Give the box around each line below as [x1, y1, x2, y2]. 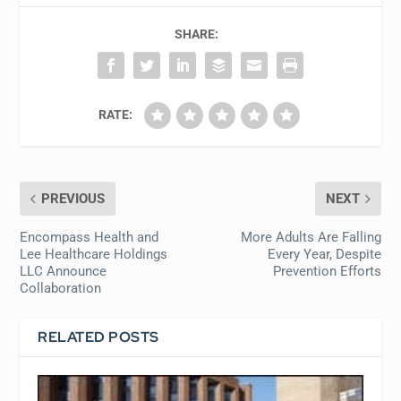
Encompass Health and [20, 228, 159, 245]
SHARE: [174, 26, 218, 41]
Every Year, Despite [267, 245, 381, 262]
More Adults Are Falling [240, 228, 381, 245]
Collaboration [20, 279, 102, 296]
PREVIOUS [41, 190, 106, 207]
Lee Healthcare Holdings [20, 245, 168, 262]
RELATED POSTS [38, 327, 159, 346]
